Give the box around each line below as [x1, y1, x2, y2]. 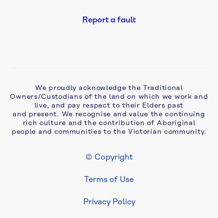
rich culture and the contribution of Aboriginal [22, 119, 196, 127]
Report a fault [82, 16, 136, 24]
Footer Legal [10, 163, 82, 176]
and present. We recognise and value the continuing [13, 110, 205, 118]
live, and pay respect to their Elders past [34, 102, 184, 109]
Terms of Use [84, 175, 134, 184]
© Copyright [85, 153, 133, 162]
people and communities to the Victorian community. [11, 128, 206, 136]
